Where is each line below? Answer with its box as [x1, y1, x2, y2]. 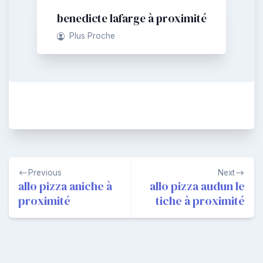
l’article [8, 195, 51, 211]
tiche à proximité [156, 192, 245, 209]
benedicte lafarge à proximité [56, 10, 207, 26]
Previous [28, 167, 62, 177]
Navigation [8, 158, 71, 173]
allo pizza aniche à [18, 177, 112, 194]
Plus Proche [69, 31, 116, 41]
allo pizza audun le [150, 177, 245, 194]
